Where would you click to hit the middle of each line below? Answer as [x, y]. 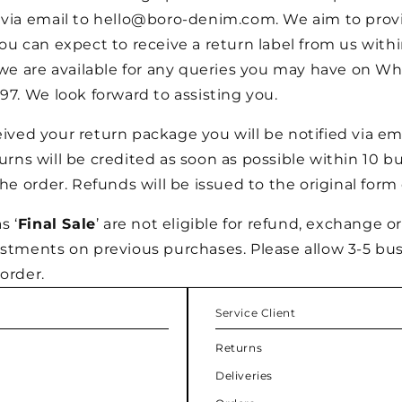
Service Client [256, 313]
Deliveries [244, 376]
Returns [239, 348]
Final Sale [57, 224]
